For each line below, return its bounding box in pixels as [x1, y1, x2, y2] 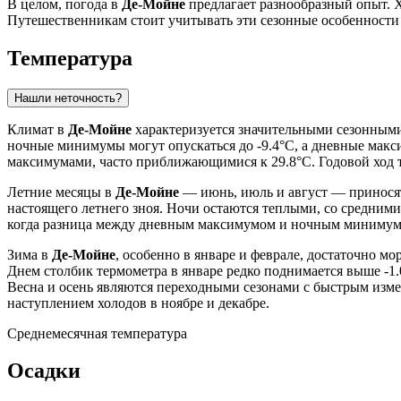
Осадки [7, 359, 81, 383]
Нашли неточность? [14, 90, 122, 105]
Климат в [7, 121, 68, 137]
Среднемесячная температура [7, 325, 187, 341]
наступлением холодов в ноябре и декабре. [7, 294, 269, 311]
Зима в [7, 246, 52, 262]
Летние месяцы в [7, 183, 115, 200]
